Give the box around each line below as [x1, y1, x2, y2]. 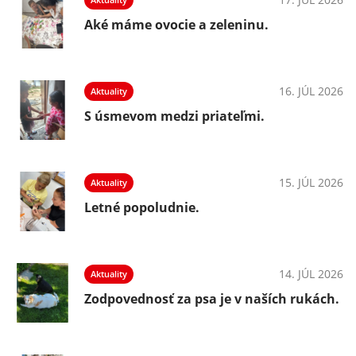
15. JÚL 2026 [279, 175, 343, 190]
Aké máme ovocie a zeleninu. [84, 16, 269, 33]
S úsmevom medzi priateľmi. [84, 107, 265, 125]
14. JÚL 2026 [279, 266, 343, 281]
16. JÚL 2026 [279, 83, 343, 99]
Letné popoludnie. [84, 199, 199, 216]
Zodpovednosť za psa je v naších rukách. [84, 290, 339, 308]
